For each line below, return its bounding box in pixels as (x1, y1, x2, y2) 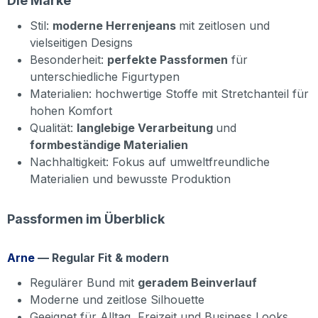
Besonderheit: (30, 53, 107, 67)
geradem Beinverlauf (138, 275, 257, 290)
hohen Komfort (30, 104, 112, 119)
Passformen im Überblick (7, 212, 165, 227)
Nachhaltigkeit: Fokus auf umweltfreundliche (30, 155, 270, 170)
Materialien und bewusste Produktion (30, 172, 231, 187)
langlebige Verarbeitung (77, 121, 216, 136)
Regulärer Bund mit (30, 275, 138, 290)
